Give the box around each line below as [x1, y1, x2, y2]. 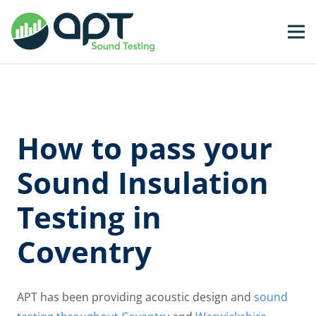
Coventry [17, 232, 152, 272]
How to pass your [17, 128, 272, 168]
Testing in [17, 197, 162, 237]
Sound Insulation [17, 163, 269, 202]
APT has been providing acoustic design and [17, 288, 254, 305]
